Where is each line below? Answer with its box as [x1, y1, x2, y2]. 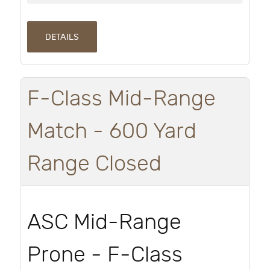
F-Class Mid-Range [27, 86, 216, 112]
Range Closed [27, 151, 162, 177]
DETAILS [45, 31, 79, 42]
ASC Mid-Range [27, 210, 181, 236]
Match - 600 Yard [27, 119, 196, 145]
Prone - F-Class [27, 242, 183, 268]
